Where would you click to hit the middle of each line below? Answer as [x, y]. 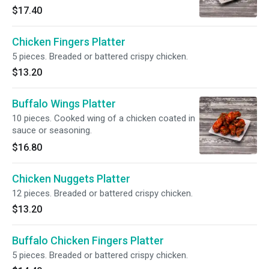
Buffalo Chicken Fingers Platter [88, 240]
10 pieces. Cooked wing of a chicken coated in [104, 118]
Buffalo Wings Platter [64, 104]
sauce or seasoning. [52, 130]
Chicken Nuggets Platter [71, 179]
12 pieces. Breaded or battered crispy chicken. [102, 193]
